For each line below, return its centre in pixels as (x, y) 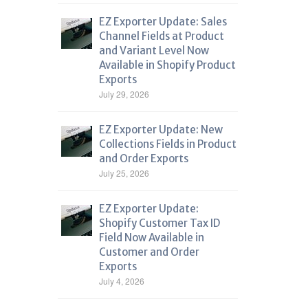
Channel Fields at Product (161, 36)
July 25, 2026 (124, 173)
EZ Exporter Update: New (161, 130)
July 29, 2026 (124, 94)
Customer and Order (149, 252)
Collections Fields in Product (167, 144)
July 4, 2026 (121, 281)
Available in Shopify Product (167, 65)
